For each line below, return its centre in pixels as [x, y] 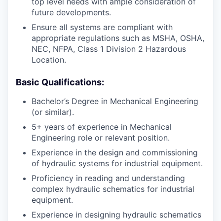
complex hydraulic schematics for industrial [113, 189]
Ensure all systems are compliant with [102, 27]
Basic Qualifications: [60, 82]
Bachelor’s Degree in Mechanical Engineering [115, 101]
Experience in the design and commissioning [115, 153]
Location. [49, 60]
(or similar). [53, 112]
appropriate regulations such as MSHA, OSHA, [118, 38]
